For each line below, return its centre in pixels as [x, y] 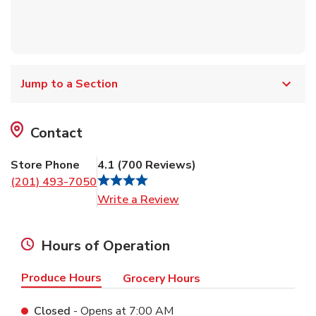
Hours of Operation [105, 245]
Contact [56, 133]
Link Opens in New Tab [238, 199]
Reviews [167, 165]
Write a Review [138, 199]
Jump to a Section [69, 84]
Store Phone [45, 165]
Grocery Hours [162, 278]
